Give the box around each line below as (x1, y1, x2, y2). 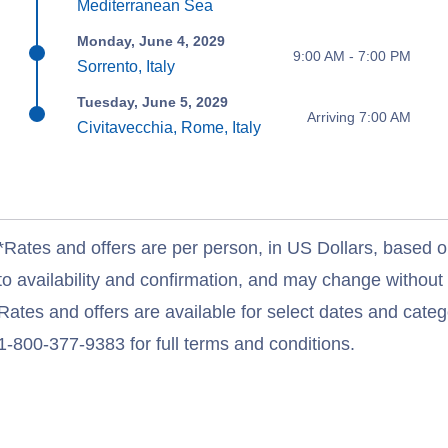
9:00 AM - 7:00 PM (292, 47, 411, 64)
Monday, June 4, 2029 (77, 33, 226, 50)
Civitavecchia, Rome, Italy (77, 119, 262, 137)
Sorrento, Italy (77, 58, 176, 76)
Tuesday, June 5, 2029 (77, 94, 229, 111)
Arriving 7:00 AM (306, 108, 411, 125)
